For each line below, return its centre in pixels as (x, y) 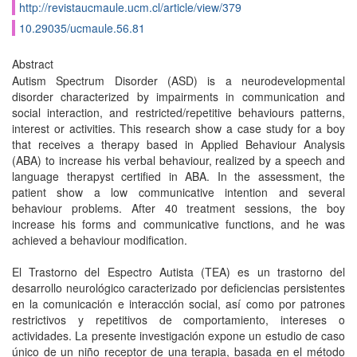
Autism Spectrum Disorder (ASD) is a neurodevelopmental (178, 80)
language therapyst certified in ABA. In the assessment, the (178, 176)
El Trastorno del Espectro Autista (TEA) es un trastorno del (178, 272)
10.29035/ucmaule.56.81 (82, 28)
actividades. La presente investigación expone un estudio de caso (178, 335)
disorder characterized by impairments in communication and (178, 96)
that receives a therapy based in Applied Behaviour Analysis (178, 144)
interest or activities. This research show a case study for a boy (178, 128)
